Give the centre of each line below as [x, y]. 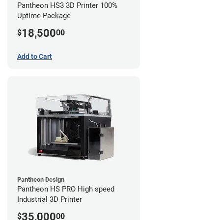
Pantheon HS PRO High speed [66, 189]
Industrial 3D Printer [50, 199]
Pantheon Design [41, 179]
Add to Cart [35, 56]
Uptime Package [44, 15]
